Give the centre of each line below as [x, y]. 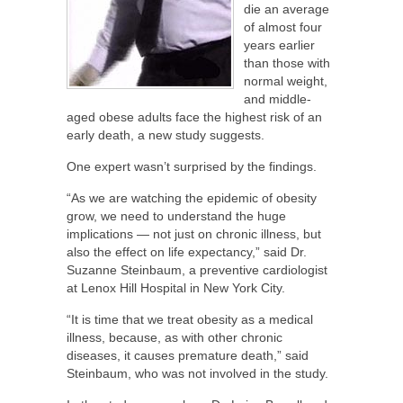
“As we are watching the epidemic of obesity [192, 197]
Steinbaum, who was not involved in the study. [197, 373]
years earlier [279, 45]
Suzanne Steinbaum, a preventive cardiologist [197, 269]
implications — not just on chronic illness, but [194, 233]
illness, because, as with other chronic [175, 337]
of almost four [283, 27]
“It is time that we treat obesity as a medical [190, 319]
